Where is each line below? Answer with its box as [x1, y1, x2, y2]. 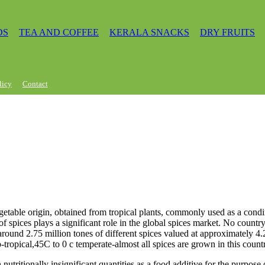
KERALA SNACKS [109, 27, 189, 37]
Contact [22, 79, 48, 88]
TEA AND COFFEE [19, 27, 99, 37]
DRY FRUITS [200, 27, 255, 37]
